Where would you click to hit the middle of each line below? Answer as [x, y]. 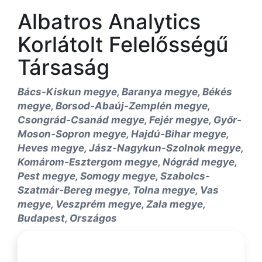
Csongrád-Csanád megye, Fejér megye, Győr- [130, 120]
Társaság [63, 68]
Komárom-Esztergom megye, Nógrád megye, [127, 162]
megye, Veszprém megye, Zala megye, [111, 204]
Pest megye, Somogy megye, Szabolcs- [114, 176]
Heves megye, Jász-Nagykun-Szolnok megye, [130, 148]
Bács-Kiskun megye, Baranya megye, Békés [125, 92]
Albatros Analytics [109, 22]
